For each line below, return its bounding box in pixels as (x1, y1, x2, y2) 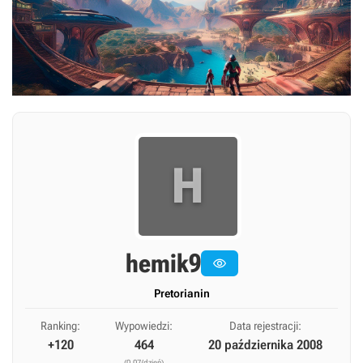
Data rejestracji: (228, 319, 301, 332)
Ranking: (41, 319, 81, 332)
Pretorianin (153, 287, 210, 300)
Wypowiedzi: (115, 319, 173, 332)
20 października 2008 (207, 337, 322, 352)
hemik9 (125, 248, 201, 279)
